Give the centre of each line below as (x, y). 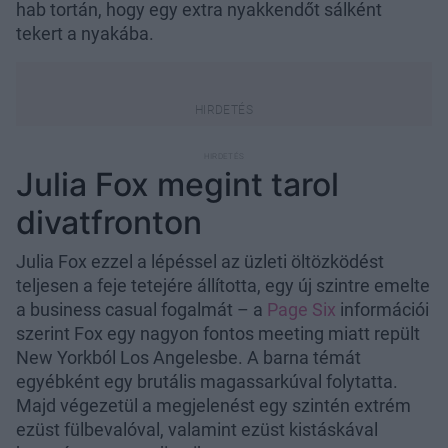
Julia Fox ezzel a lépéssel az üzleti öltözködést (200, 261)
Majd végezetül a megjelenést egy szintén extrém (213, 405)
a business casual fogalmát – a (141, 309)
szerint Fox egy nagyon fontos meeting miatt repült (218, 333)
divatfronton (109, 222)
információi (382, 309)
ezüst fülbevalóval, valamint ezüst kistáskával (197, 429)
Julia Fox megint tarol (177, 184)
